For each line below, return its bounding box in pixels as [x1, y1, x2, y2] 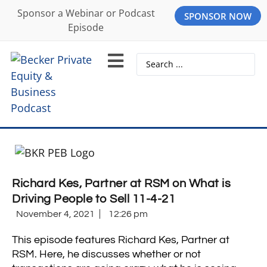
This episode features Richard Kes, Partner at [12, 234, 229, 246]
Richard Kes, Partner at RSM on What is [12, 177, 231, 190]
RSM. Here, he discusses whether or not [12, 249, 201, 260]
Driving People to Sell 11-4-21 [12, 193, 175, 205]
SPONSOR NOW [184, 10, 252, 22]
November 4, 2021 [16, 209, 95, 219]
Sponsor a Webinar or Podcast [17, 7, 155, 20]
